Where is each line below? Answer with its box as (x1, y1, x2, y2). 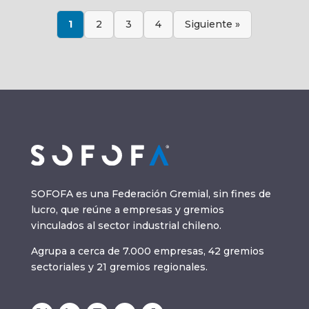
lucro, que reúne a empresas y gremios (30, 203, 224, 216)
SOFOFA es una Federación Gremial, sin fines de (30, 187, 271, 200)
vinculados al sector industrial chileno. (30, 219, 221, 232)
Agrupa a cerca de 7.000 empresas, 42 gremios (30, 244, 264, 257)
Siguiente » (185, 18, 241, 31)
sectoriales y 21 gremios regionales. (30, 260, 208, 273)
